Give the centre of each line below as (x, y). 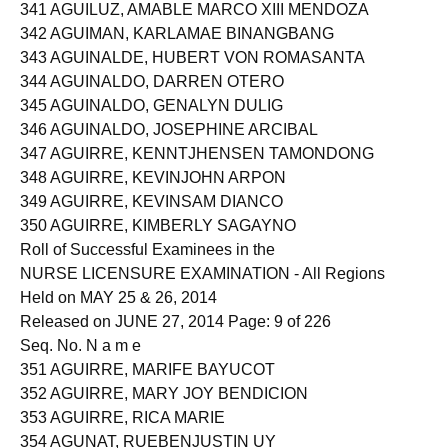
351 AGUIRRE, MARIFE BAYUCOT (147, 386)
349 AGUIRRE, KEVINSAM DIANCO (151, 218)
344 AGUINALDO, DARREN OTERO (152, 98)
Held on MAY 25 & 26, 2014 (118, 314)
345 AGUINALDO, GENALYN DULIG (151, 122)
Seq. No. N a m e (80, 362)
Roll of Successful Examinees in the (147, 266)
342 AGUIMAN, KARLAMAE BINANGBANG (177, 50)
